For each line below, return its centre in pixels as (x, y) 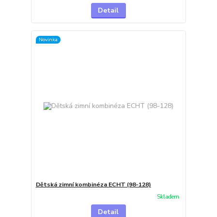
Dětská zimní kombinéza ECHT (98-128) (93, 184)
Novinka (48, 39)
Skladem (168, 197)
